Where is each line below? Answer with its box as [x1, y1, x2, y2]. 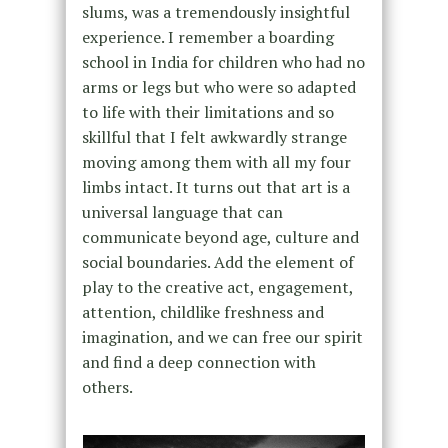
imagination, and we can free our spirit [81, 325, 363, 348]
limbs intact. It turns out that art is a [81, 175, 350, 198]
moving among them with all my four [81, 150, 351, 173]
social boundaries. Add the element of [81, 250, 354, 273]
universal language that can [81, 200, 283, 223]
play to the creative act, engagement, [81, 275, 353, 298]
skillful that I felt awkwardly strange [81, 125, 347, 148]
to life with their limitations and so [81, 100, 334, 123]
